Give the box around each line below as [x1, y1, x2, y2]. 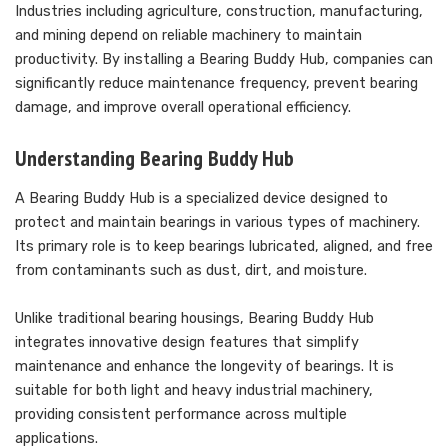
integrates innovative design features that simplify [15, 334, 359, 352]
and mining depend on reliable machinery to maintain [15, 27, 362, 44]
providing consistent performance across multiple [15, 406, 347, 424]
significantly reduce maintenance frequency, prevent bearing [15, 75, 418, 92]
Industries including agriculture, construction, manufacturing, [15, 3, 423, 20]
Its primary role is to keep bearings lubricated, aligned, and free [15, 238, 433, 256]
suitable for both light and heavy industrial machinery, [15, 382, 373, 400]
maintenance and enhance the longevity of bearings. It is [15, 358, 394, 376]
